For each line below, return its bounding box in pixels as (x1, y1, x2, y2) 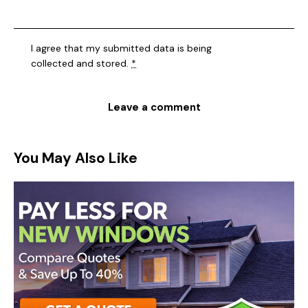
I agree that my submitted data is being (31, 42, 212, 55)
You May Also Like (14, 148, 137, 168)
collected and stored (31, 57, 127, 70)
